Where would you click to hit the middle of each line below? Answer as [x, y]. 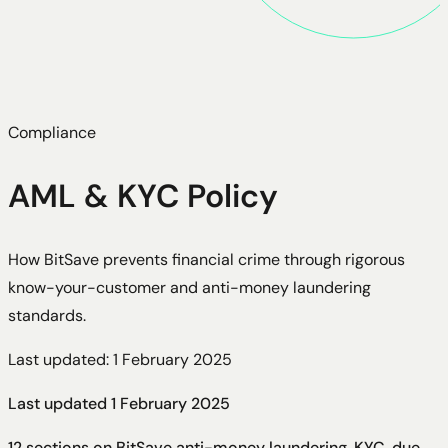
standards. [47, 315]
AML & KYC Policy [143, 196]
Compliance [52, 132]
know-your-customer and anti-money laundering [189, 287]
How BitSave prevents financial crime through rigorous [206, 259]
